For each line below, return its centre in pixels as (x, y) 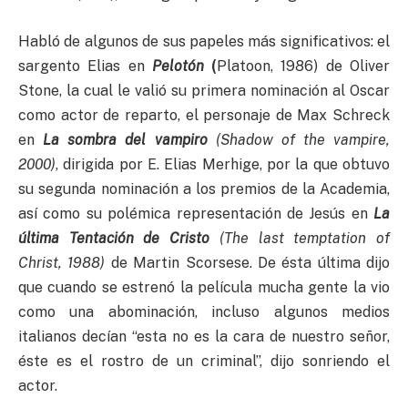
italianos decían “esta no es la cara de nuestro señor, (204, 336)
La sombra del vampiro (125, 139)
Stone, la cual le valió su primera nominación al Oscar (204, 90)
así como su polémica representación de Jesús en (196, 213)
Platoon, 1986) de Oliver (304, 66)
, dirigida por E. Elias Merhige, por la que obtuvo (223, 164)
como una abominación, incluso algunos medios (204, 311)
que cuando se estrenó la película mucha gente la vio (204, 287)
